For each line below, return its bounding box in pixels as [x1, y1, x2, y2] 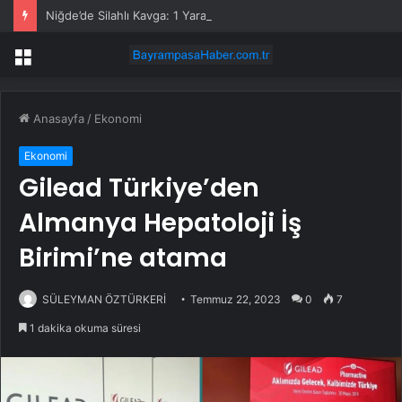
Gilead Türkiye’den [19, 170, 259, 206]
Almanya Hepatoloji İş [19, 205, 301, 241]
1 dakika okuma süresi [27, 321, 141, 336]
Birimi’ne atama [19, 240, 227, 276]
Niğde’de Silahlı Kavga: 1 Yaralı [46, 8, 212, 22]
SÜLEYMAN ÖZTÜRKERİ [42, 293, 166, 307]
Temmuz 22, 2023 [190, 293, 281, 307]
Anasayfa [30, 111, 84, 127]
